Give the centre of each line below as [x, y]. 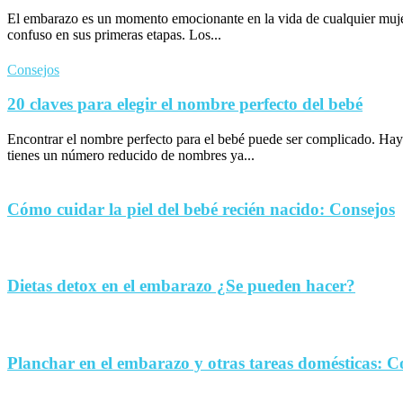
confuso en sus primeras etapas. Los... [114, 34]
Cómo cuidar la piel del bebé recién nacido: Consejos [201, 209]
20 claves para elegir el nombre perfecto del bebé [185, 104]
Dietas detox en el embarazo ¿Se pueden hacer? [181, 286]
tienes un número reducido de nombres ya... [131, 156]
